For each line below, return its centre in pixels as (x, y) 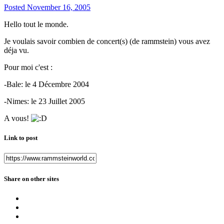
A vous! (17, 118)
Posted (15, 7)
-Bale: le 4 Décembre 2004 (46, 84)
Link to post (21, 138)
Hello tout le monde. (36, 24)
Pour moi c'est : (28, 67)
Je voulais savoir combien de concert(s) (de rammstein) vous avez (107, 41)
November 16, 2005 (59, 7)
